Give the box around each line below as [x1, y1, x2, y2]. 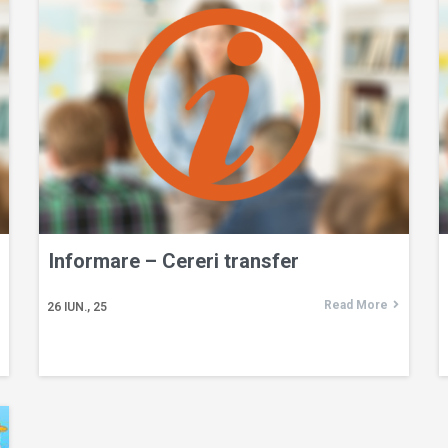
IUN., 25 [64, 299, 107, 314]
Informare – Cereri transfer [49, 248, 299, 273]
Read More [324, 297, 388, 312]
